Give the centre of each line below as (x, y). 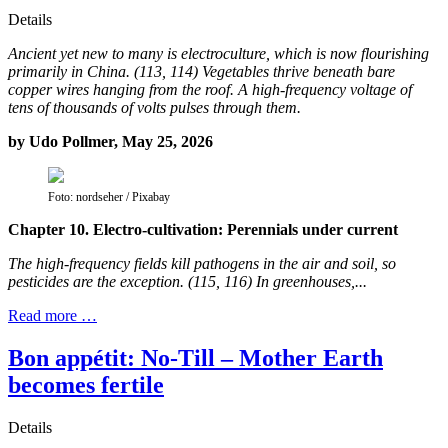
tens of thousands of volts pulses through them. (154, 107)
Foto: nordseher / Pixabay (109, 196)
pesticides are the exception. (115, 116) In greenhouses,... (187, 281)
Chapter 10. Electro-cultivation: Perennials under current (203, 229)
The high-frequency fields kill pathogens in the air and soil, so (202, 263)
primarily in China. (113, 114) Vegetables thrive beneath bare (201, 71)
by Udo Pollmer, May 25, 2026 (110, 141)
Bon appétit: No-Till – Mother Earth (195, 357)
